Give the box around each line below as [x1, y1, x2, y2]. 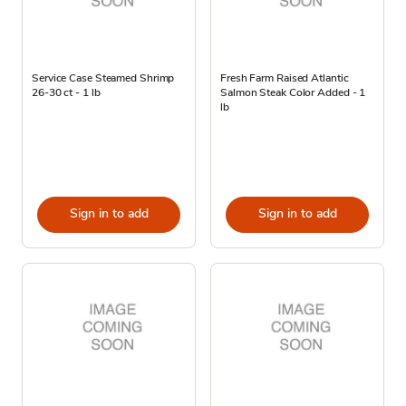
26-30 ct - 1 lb [32, 84, 101, 100]
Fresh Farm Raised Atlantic [220, 70, 349, 85]
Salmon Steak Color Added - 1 [220, 84, 366, 100]
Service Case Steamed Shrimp [32, 70, 175, 85]
